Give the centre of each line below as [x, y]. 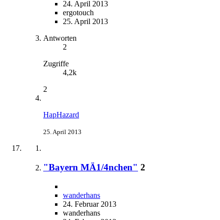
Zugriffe [56, 64]
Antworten [60, 38]
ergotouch [78, 13]
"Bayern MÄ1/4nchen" [91, 167]
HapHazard [61, 115]
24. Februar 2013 [90, 204]
